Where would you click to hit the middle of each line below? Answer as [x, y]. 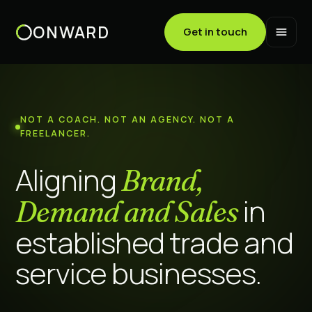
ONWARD [72, 32]
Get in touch [215, 32]
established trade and [154, 242]
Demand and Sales [127, 212]
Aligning [68, 180]
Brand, [162, 180]
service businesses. [139, 273]
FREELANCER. [55, 133]
